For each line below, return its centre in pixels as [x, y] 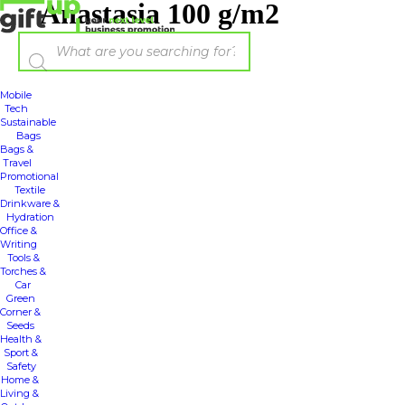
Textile [29, 189]
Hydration [30, 217]
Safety [21, 366]
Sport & [21, 352]
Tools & [23, 257]
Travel [17, 162]
